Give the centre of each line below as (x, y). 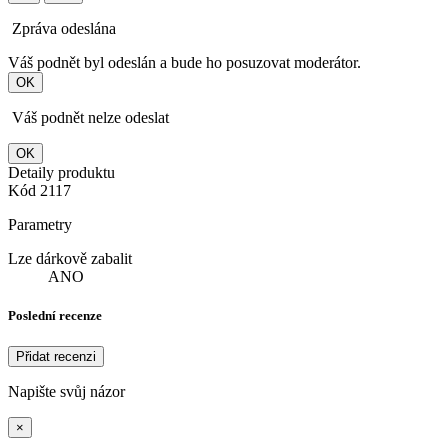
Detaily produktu (61, 172)
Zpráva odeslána (62, 28)
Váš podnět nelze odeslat (88, 117)
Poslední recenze (55, 315)
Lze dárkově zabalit (70, 258)
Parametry (40, 224)
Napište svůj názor (66, 392)
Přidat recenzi (56, 357)
